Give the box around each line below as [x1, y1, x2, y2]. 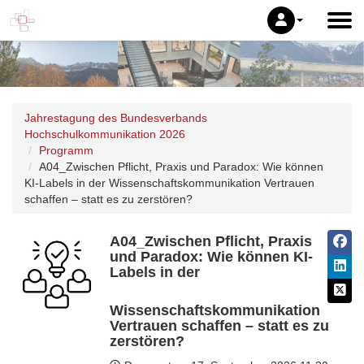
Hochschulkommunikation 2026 [24, 128, 185, 141]
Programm [39, 144, 93, 158]
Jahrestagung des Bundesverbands [24, 111, 207, 125]
